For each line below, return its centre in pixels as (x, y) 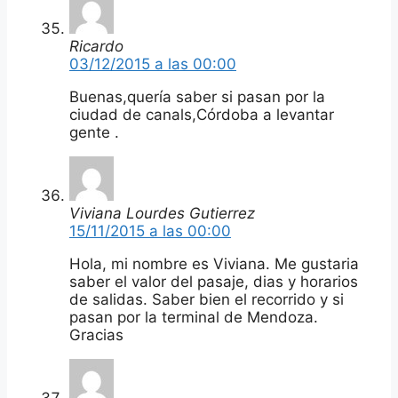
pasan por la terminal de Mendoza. (194, 317)
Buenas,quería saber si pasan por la (197, 96)
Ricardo (96, 46)
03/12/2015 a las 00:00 (153, 64)
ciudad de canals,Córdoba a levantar (202, 114)
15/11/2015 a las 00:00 (150, 231)
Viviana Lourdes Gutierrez (162, 213)
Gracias (96, 334)
